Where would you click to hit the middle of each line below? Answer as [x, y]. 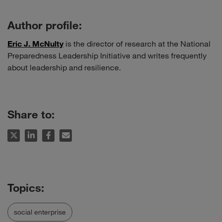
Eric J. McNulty [35, 44]
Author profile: [45, 25]
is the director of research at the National [137, 44]
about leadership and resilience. [64, 68]
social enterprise [40, 212]
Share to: [32, 114]
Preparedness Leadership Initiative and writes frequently [107, 56]
